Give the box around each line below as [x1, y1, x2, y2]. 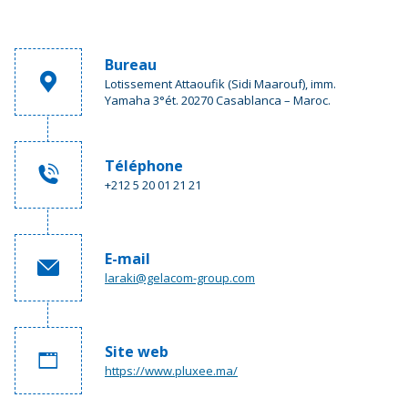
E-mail [105, 249, 150, 269]
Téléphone [105, 156, 183, 176]
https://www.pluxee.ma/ [105, 362, 238, 379]
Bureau [105, 55, 157, 75]
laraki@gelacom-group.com [105, 270, 255, 286]
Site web [105, 342, 168, 362]
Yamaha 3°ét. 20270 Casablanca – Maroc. [105, 92, 331, 108]
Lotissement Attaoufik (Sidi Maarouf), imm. [105, 76, 336, 92]
